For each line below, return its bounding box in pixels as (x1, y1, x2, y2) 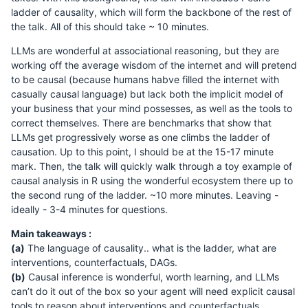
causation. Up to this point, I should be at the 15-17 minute (11, 145, 274, 157)
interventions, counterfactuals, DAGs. (11, 256, 177, 268)
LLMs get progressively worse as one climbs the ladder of (11, 131, 270, 143)
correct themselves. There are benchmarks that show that (11, 116, 272, 129)
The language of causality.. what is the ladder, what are (25, 241, 276, 254)
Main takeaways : (11, 227, 91, 239)
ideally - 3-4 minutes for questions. (11, 203, 168, 215)
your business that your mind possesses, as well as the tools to (11, 102, 292, 114)
